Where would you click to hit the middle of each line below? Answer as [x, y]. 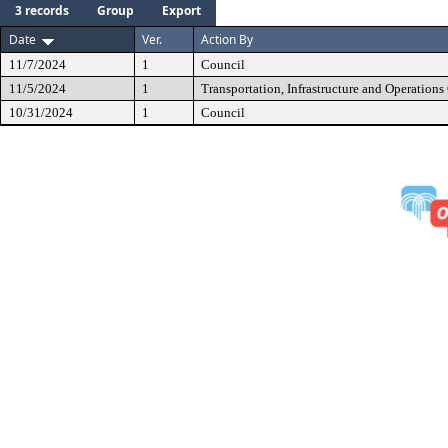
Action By [227, 39]
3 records [42, 10]
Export [181, 10]
